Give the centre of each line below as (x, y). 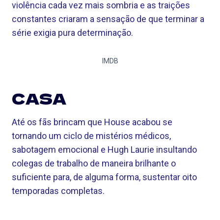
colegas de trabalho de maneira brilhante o (94, 163)
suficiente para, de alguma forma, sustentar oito (104, 177)
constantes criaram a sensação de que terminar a (108, 19)
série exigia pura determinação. (72, 33)
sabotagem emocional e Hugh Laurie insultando (104, 150)
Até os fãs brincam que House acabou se (92, 122)
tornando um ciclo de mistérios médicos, (91, 136)
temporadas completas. (58, 191)
